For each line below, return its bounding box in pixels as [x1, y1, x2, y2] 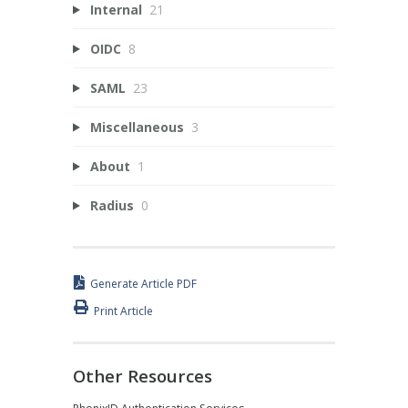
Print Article [94, 302, 153, 319]
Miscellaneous [89, 117, 184, 136]
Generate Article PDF [90, 276, 197, 292]
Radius [89, 196, 134, 214]
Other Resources [73, 363, 212, 387]
